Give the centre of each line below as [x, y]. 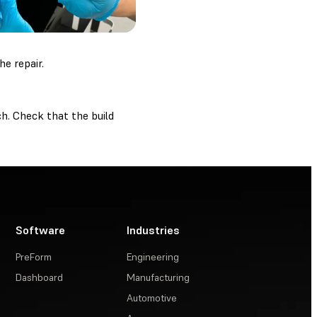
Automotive [152, 298]
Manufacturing [158, 277]
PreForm [34, 257]
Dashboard [40, 277]
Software [41, 230]
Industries [154, 230]
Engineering [153, 257]
